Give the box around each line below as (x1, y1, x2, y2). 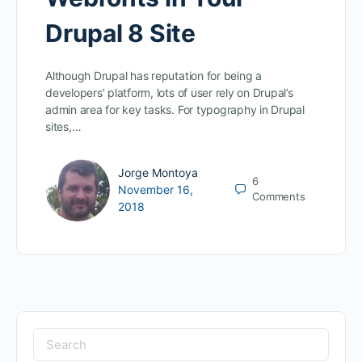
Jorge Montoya (118, 165, 198, 179)
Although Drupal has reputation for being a (45, 69, 262, 83)
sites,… (45, 120, 82, 134)
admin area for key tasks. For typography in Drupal (45, 103, 305, 117)
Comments (252, 190, 305, 204)
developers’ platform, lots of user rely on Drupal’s (45, 86, 293, 100)
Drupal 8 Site (45, 19, 196, 48)
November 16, (118, 182, 193, 196)
